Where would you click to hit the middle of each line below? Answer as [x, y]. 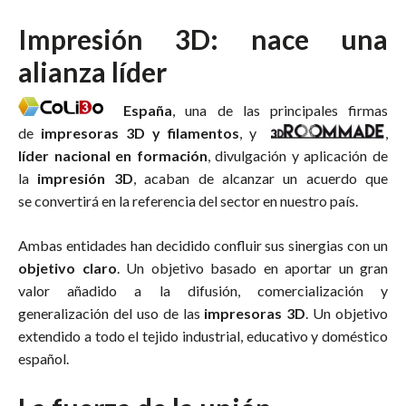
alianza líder [92, 71]
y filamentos [196, 132]
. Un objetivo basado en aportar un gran [252, 267]
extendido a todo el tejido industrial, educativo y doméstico [203, 335]
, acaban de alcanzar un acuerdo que [260, 178]
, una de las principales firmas [280, 110]
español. [43, 358]
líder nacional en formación [113, 155]
